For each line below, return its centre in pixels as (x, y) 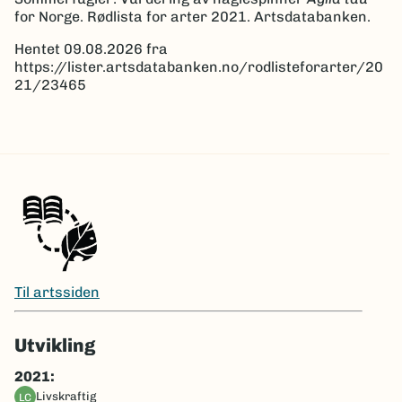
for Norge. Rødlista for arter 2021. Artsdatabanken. (192, 17)
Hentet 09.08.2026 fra (91, 49)
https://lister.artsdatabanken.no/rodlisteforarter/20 (199, 67)
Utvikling (55, 345)
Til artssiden (57, 292)
